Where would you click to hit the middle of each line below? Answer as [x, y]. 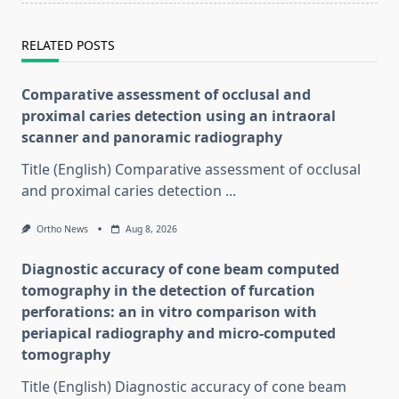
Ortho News [62, 229]
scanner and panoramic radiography [152, 138]
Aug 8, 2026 [151, 229]
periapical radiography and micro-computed [179, 334]
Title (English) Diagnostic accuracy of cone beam [184, 387]
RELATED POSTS [68, 45]
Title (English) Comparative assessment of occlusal [191, 170]
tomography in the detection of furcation [168, 291]
